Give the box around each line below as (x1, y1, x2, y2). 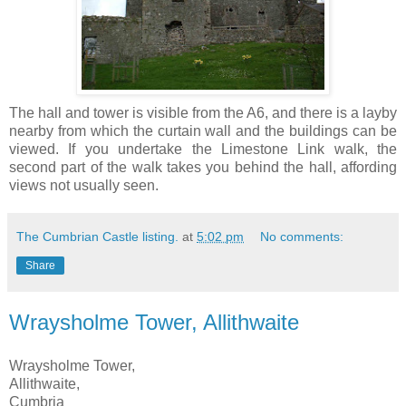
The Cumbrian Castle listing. (16, 229, 179, 245)
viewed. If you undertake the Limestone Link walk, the (9, 141, 397, 158)
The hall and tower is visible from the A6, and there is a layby (9, 105, 397, 121)
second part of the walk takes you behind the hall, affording (9, 159, 397, 176)
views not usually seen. (9, 178, 159, 194)
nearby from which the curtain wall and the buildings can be (9, 123, 397, 140)
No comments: (260, 229, 344, 245)
